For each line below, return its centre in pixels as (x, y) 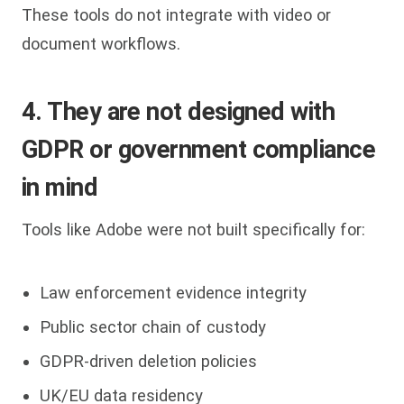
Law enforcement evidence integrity (173, 292)
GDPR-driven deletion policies (148, 361)
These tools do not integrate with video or (176, 14)
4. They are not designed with (179, 111)
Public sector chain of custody (153, 326)
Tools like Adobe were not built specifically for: (193, 229)
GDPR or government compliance (199, 149)
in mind (60, 187)
